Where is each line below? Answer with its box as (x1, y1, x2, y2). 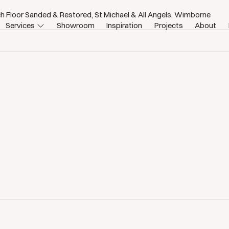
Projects (154, 20, 183, 30)
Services (6, 20, 35, 30)
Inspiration (106, 20, 143, 30)
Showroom (56, 20, 95, 30)
